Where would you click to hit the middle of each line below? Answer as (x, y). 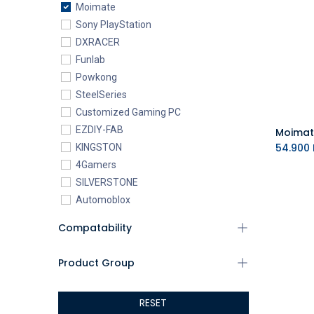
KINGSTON (98, 147)
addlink (91, 235)
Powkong (96, 77)
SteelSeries (101, 95)
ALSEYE (93, 287)
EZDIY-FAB (99, 130)
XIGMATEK (99, 270)
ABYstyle (96, 217)
